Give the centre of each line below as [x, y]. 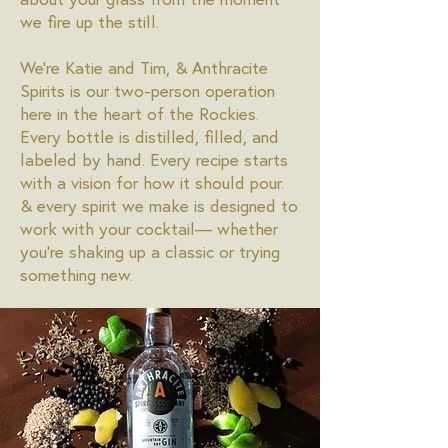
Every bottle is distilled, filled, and [149, 136]
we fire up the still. [89, 21]
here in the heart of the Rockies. [139, 113]
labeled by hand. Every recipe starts [154, 159]
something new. [76, 274]
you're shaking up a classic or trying [150, 251]
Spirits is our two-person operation [147, 90]
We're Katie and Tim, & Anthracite [144, 67]
